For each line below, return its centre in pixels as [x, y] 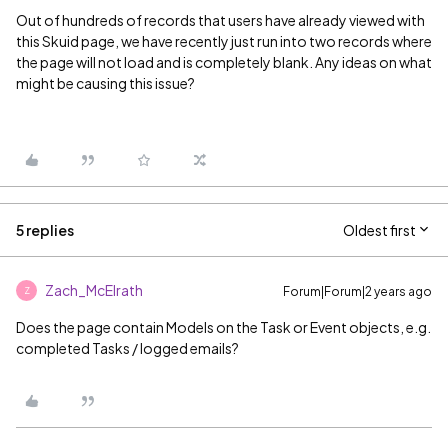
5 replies [45, 230]
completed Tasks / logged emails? [127, 348]
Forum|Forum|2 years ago [357, 291]
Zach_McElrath [94, 290]
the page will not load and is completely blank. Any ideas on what [224, 62]
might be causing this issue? [105, 83]
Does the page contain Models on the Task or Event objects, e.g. [223, 327]
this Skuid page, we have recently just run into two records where [224, 41]
